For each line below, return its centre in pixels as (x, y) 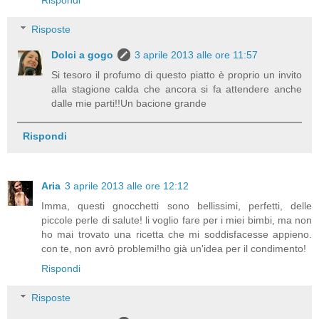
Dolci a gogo (83, 55)
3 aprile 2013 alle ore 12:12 (127, 185)
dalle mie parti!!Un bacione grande (129, 104)
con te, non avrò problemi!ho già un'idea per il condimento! (174, 248)
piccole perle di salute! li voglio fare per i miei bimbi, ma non (177, 220)
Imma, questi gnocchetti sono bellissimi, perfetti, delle (177, 205)
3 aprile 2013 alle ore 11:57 (197, 55)
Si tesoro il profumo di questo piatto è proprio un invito (177, 75)
